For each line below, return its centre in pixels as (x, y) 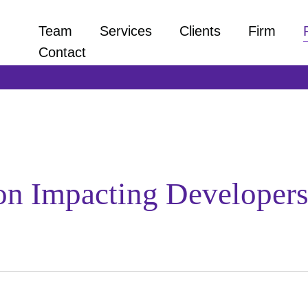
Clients (200, 31)
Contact (62, 52)
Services (126, 31)
